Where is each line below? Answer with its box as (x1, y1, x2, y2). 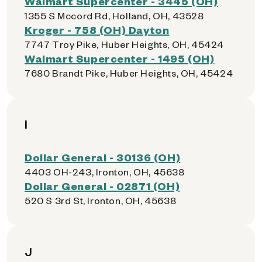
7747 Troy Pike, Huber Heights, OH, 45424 (25, 38, 224, 50)
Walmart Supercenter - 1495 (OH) (25, 51, 215, 65)
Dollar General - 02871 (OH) (25, 179, 180, 192)
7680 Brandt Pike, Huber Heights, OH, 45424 (25, 67, 233, 79)
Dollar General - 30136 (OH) (25, 150, 181, 164)
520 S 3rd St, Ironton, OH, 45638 (25, 194, 177, 206)
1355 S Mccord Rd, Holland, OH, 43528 (25, 9, 204, 22)
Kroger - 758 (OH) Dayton (25, 23, 170, 36)
